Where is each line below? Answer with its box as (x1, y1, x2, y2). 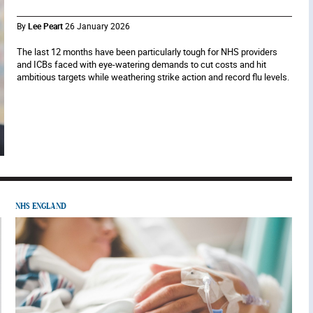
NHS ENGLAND (15, 202, 67, 210)
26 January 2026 (65, 20, 131, 31)
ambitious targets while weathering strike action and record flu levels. (17, 71, 290, 83)
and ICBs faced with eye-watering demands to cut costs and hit (17, 58, 267, 71)
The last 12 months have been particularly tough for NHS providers (17, 45, 278, 58)
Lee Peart (28, 20, 64, 31)
